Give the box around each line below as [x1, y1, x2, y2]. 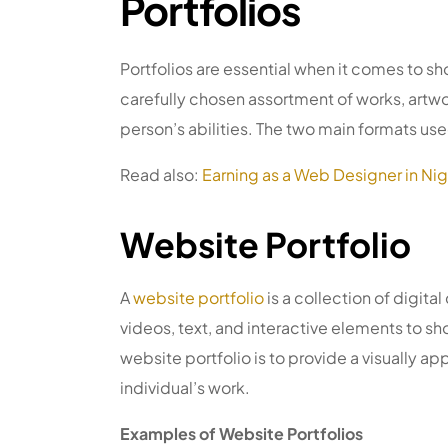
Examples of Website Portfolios [119, 423, 363, 445]
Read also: [119, 164, 202, 186]
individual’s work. [119, 377, 250, 399]
